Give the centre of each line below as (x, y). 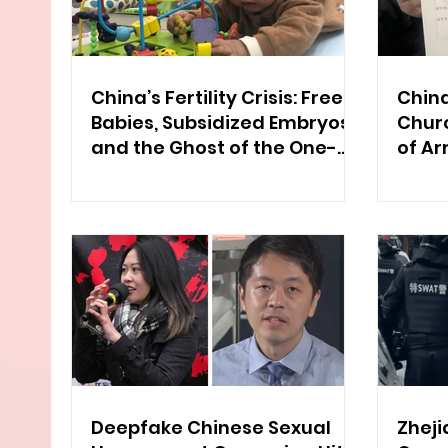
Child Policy (145, 172)
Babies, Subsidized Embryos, (222, 122)
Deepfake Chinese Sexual (211, 428)
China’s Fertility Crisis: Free (217, 97)
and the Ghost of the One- (214, 147)
